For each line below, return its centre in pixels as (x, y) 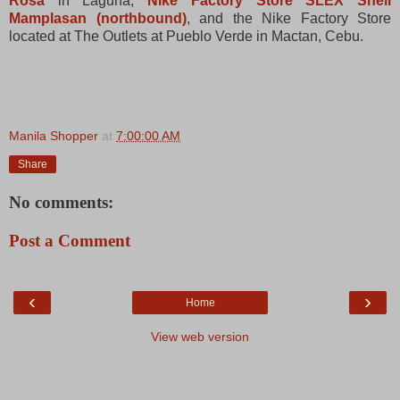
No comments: (61, 202)
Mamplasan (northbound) (98, 18)
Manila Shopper (54, 135)
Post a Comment (70, 241)
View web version (200, 336)
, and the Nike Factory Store (288, 18)
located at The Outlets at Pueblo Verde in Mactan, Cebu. (186, 36)
